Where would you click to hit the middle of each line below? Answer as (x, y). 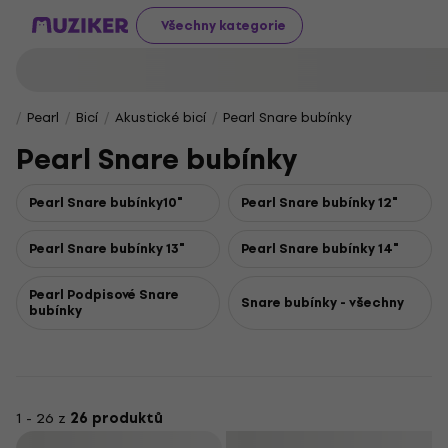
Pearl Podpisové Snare (104, 294)
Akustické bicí (160, 117)
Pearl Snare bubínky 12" (319, 202)
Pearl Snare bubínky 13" (107, 248)
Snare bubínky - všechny (322, 302)
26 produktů (116, 418)
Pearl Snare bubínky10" (106, 202)
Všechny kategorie (223, 25)
